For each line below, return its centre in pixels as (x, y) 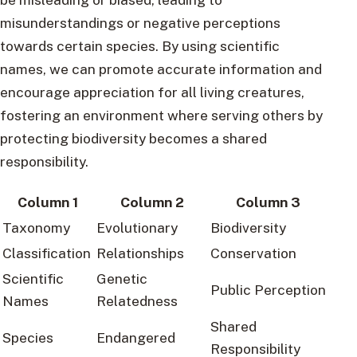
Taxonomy (36, 228)
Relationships (140, 253)
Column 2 (152, 202)
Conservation (253, 253)
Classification (47, 253)
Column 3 (268, 202)
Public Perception (268, 290)
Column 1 (48, 202)
